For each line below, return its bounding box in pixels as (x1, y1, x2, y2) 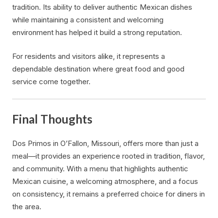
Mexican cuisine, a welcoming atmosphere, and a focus (12, 176, 198, 186)
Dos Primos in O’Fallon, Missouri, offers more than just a (12, 138, 199, 148)
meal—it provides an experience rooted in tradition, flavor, (12, 151, 205, 161)
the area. (12, 201, 41, 211)
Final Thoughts (12, 111, 92, 126)
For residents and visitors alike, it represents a (12, 51, 165, 61)
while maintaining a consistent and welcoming (12, 15, 163, 25)
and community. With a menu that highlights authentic (12, 163, 188, 173)
